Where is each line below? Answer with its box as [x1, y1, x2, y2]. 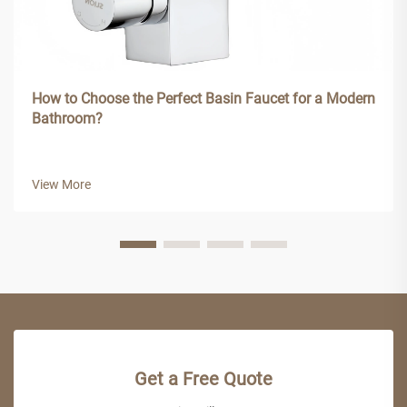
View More [32, 176, 91, 192]
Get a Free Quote [134, 367, 273, 390]
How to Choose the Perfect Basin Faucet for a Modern [32, 89, 375, 107]
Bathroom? [32, 109, 103, 127]
